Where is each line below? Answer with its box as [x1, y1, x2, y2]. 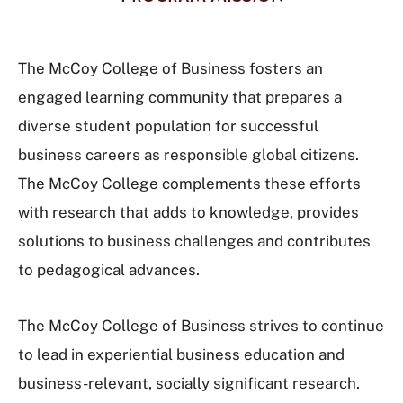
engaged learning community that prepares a [18, 88, 342, 106]
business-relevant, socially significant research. [18, 374, 360, 392]
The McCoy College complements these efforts [18, 175, 361, 193]
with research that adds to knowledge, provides [18, 203, 359, 221]
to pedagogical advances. [18, 261, 200, 279]
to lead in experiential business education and [18, 345, 345, 363]
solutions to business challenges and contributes [18, 232, 371, 250]
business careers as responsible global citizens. [18, 146, 359, 164]
